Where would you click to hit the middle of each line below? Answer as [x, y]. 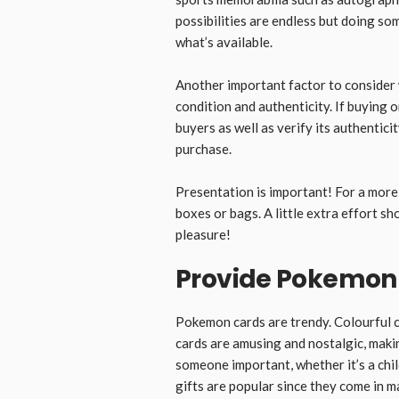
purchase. [204, 148]
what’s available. [224, 41]
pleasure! [203, 234]
